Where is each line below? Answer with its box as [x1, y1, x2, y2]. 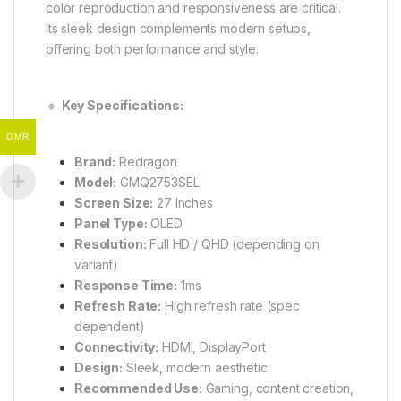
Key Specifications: [61, 97, 184, 113]
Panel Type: [74, 215, 148, 231]
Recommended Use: [74, 380, 202, 396]
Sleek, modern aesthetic [123, 359, 268, 375]
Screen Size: [74, 194, 154, 210]
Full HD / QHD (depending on [146, 235, 320, 252]
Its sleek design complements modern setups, [46, 20, 311, 36]
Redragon [115, 153, 177, 169]
